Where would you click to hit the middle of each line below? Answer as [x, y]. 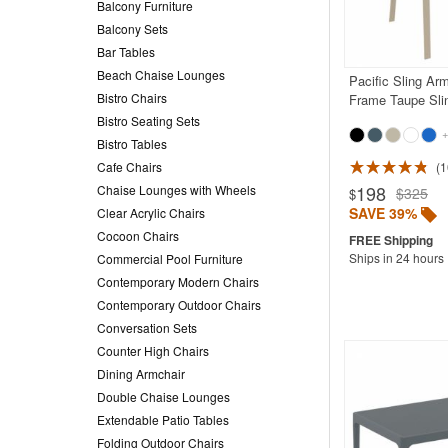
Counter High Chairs [153, 350]
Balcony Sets [132, 28]
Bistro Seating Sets [148, 120]
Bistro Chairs [132, 97]
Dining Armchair [141, 373]
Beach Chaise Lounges [161, 74]
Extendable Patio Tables [163, 419]
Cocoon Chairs [138, 235]
